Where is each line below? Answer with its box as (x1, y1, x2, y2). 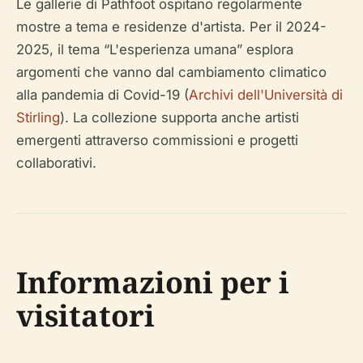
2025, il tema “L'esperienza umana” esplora (16, 41, 293, 58)
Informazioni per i (16, 263, 289, 302)
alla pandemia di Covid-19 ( (16, 87, 189, 103)
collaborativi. (16, 155, 96, 171)
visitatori (16, 296, 155, 335)
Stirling (16, 109, 60, 126)
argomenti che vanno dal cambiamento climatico (16, 64, 327, 80)
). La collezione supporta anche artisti (60, 109, 299, 126)
